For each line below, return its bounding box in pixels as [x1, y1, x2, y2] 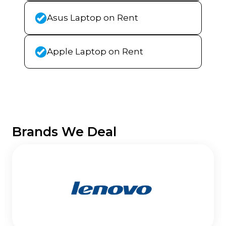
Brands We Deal [12, 124, 117, 139]
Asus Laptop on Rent [47, 13, 138, 23]
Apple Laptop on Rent [47, 46, 143, 56]
